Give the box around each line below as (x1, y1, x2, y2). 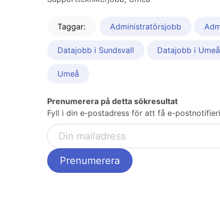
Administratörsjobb (110, 22, 181, 32)
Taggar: (57, 22, 85, 32)
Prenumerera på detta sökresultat (47, 96, 178, 107)
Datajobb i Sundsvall (57, 45, 134, 55)
